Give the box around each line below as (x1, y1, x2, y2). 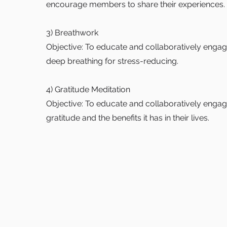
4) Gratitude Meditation (46, 85, 130, 94)
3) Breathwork (46, 28, 98, 37)
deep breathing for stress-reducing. (46, 56, 178, 66)
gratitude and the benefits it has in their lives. (46, 113, 209, 123)
